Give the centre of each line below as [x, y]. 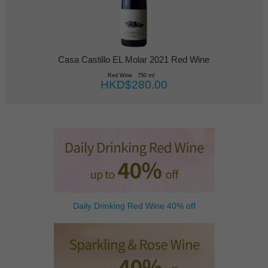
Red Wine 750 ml [134, 76]
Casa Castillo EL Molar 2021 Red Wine [134, 60]
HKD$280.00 [134, 85]
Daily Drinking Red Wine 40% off [134, 205]
